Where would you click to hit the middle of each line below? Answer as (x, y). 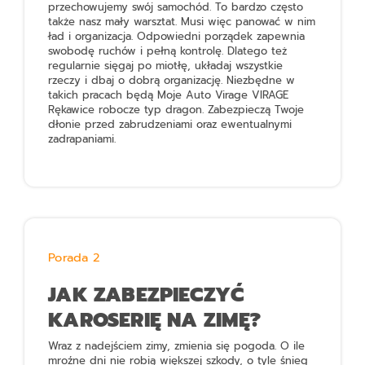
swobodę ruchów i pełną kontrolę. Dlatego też (168, 51)
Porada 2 (74, 258)
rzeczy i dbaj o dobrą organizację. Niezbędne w (172, 81)
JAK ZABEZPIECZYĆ (146, 294)
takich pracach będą (103, 95)
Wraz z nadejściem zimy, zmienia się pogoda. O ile (177, 345)
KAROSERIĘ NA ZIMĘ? (155, 319)
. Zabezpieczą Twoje (253, 110)
